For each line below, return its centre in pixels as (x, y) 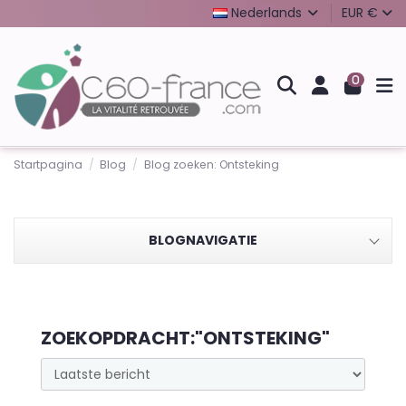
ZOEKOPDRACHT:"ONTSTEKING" (185, 338)
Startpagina (48, 164)
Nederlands (266, 12)
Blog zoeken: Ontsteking (211, 164)
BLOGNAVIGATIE (203, 241)
